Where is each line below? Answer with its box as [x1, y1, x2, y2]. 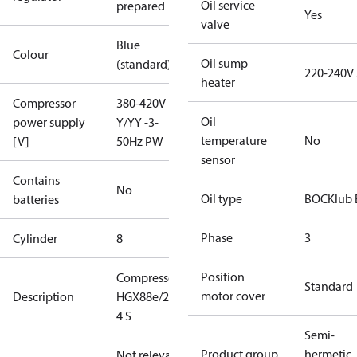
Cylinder [13, 230, 57, 246]
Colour [13, 46, 49, 62]
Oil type [201, 190, 242, 206]
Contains [13, 172, 60, 188]
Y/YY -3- [116, 114, 159, 130]
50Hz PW [116, 133, 163, 149]
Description [13, 288, 74, 304]
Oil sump [201, 55, 248, 71]
